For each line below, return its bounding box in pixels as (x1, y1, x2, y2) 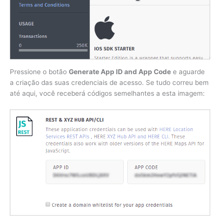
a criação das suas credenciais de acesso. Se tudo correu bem (10, 78, 209, 86)
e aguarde (171, 67, 205, 76)
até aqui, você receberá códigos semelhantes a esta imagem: (10, 89, 205, 97)
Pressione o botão (10, 67, 69, 76)
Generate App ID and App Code (69, 67, 171, 76)
